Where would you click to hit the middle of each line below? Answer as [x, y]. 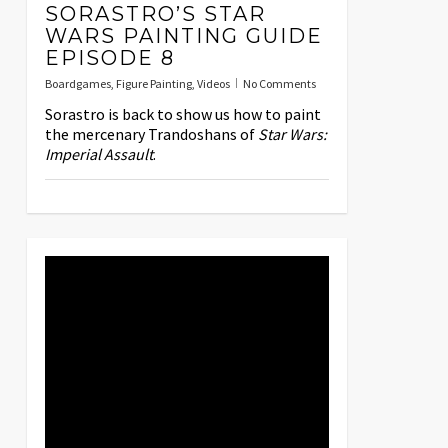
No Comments [279, 84]
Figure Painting [153, 84]
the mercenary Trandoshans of [151, 134]
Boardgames [77, 84]
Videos [213, 84]
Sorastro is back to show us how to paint [182, 114]
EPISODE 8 [109, 58]
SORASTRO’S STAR [155, 14]
